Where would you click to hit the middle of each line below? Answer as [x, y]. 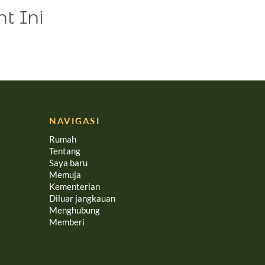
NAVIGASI [74, 121]
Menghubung [74, 210]
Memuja [65, 174]
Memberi [67, 222]
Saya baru [68, 163]
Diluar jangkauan [82, 198]
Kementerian [74, 186]
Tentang [64, 151]
